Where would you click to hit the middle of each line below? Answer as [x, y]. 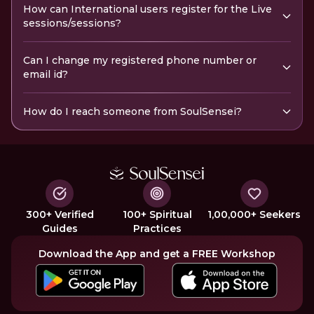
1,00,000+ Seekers [254, 214]
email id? [46, 74]
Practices [157, 228]
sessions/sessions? [72, 23]
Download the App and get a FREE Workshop [157, 253]
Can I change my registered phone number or [140, 60]
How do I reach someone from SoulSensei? [132, 111]
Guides [60, 228]
